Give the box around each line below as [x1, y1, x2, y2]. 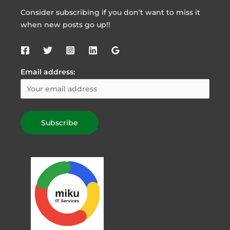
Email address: [21, 67, 75, 76]
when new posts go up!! [21, 21, 111, 29]
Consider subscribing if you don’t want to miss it [21, 8, 201, 17]
